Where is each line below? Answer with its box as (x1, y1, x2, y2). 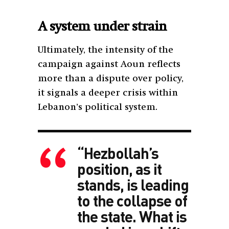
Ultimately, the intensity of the (38, 45, 173, 55)
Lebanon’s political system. (38, 102, 157, 112)
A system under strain (38, 20, 167, 34)
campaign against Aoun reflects (38, 59, 180, 69)
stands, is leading (77, 175, 189, 194)
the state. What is (77, 207, 187, 225)
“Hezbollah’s (77, 143, 158, 162)
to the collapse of (77, 191, 187, 210)
